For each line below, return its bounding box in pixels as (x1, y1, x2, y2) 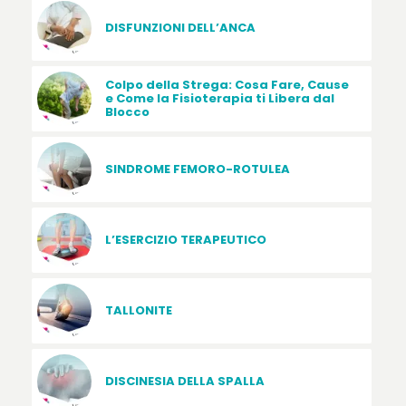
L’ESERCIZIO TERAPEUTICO (104, 231, 266, 249)
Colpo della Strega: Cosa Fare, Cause (104, 76, 349, 94)
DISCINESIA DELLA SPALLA (104, 372, 265, 391)
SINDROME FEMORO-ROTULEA (104, 160, 290, 179)
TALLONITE (104, 302, 172, 320)
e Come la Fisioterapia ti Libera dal (104, 90, 334, 108)
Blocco (104, 103, 150, 121)
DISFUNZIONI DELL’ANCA (104, 19, 256, 37)
